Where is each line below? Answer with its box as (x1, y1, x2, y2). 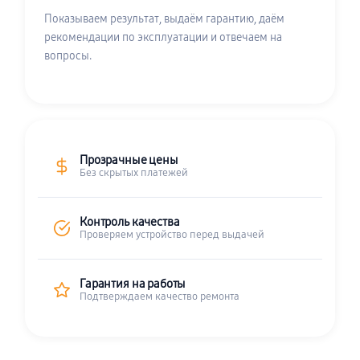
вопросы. (44, 49, 92, 63)
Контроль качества (80, 215, 180, 229)
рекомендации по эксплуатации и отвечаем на (44, 31, 282, 44)
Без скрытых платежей (80, 166, 188, 178)
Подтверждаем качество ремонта (80, 290, 239, 302)
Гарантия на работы (80, 276, 186, 291)
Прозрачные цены (80, 153, 178, 167)
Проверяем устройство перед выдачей (80, 228, 264, 240)
